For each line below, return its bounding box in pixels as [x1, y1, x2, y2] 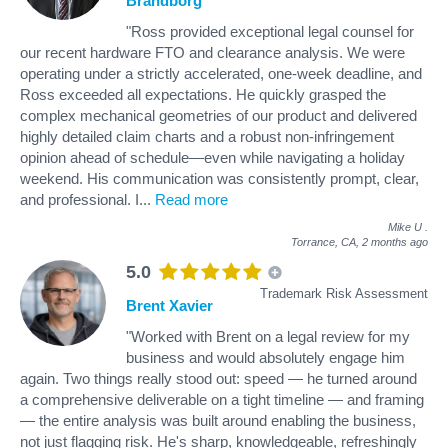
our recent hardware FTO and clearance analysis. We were [20, 43, 405, 61]
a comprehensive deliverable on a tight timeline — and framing [20, 390, 424, 408]
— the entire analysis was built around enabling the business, [20, 411, 416, 429]
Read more [155, 190, 228, 208]
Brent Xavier [126, 296, 213, 314]
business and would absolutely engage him [126, 348, 405, 366]
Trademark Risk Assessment [260, 285, 428, 301]
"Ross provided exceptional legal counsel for [126, 22, 414, 40]
